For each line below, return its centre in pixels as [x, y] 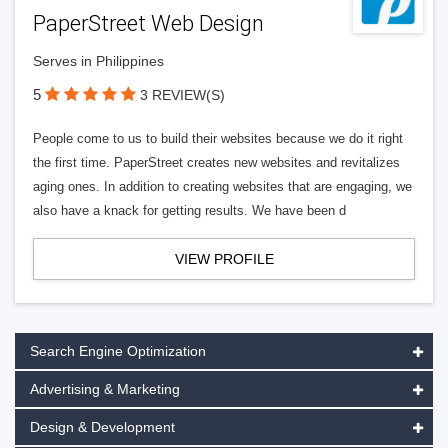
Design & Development [102, 427]
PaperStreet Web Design [148, 23]
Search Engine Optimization [118, 351]
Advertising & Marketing [105, 389]
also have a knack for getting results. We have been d [189, 210]
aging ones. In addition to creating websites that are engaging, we [222, 186]
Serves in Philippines [98, 61]
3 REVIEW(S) [182, 95]
